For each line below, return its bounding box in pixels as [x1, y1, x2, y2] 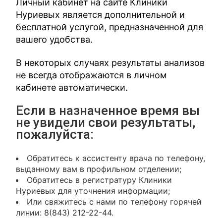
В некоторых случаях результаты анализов [16, 57, 205, 68]
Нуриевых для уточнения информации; [16, 186, 170, 196]
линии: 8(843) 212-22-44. [16, 208, 114, 218]
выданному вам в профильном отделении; [16, 164, 182, 174]
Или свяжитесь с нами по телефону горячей [27, 197, 202, 207]
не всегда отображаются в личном [16, 70, 167, 80]
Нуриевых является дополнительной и [16, 9, 185, 20]
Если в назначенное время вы [16, 103, 200, 118]
